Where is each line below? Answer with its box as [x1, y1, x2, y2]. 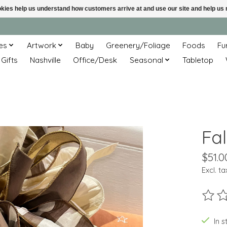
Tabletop [182, 55, 213, 65]
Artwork [26, 40, 56, 50]
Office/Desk [73, 55, 118, 65]
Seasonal [129, 55, 163, 65]
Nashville [30, 55, 61, 65]
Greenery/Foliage [106, 40, 171, 50]
